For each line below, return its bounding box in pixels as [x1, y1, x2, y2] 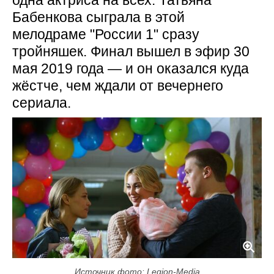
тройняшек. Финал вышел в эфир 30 [12, 43, 250, 60]
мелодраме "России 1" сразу [12, 26, 199, 43]
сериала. [12, 95, 71, 111]
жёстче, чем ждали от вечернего [12, 78, 223, 94]
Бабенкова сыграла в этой [12, 9, 185, 26]
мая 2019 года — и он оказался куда [12, 61, 249, 77]
